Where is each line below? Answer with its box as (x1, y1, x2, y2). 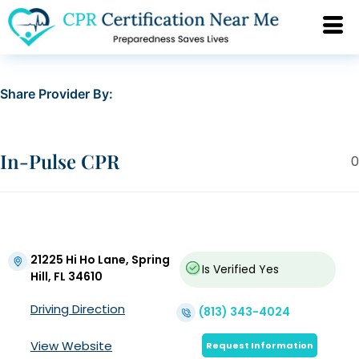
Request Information (205, 339, 313, 353)
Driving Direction (30, 301, 125, 318)
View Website (30, 337, 112, 355)
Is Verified (201, 261, 256, 278)
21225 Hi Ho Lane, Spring (30, 252, 170, 268)
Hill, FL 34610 (30, 268, 103, 285)
